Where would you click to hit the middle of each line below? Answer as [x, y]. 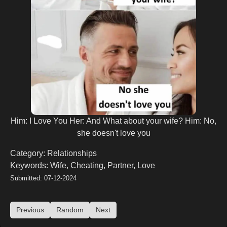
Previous [30, 210]
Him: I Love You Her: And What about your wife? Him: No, [113, 121]
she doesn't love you [113, 133]
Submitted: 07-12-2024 [43, 178]
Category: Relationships [53, 153]
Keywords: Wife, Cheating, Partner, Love [83, 165]
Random [70, 210]
